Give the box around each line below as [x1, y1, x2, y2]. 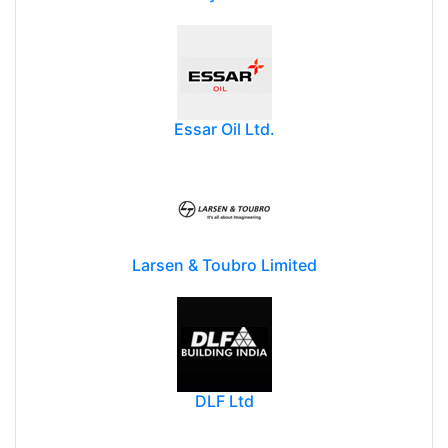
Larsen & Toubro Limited [131, 254, 317, 275]
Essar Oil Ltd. [173, 118, 275, 139]
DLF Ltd [194, 390, 254, 411]
